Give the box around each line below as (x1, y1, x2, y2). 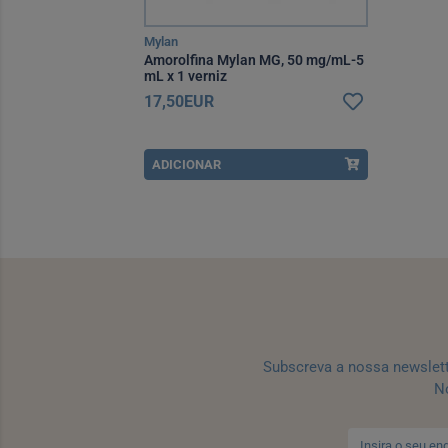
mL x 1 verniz (144, 68, 227, 85)
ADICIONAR (152, 157, 221, 173)
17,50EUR (144, 92, 214, 112)
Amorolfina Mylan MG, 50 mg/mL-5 (144, 52, 364, 69)
